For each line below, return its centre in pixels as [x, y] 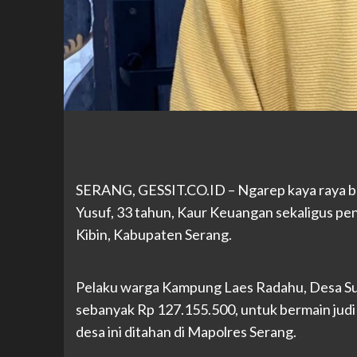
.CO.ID [204, 189]
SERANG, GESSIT [129, 189]
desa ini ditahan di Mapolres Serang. [186, 331]
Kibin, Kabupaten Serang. [153, 234]
